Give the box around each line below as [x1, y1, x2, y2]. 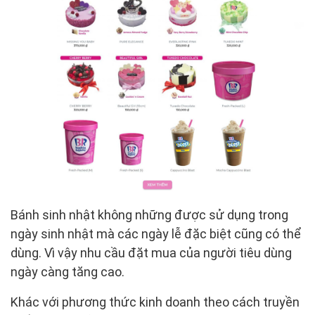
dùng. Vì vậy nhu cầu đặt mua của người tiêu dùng [11, 245, 292, 260]
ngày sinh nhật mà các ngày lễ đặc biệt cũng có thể [11, 226, 301, 241]
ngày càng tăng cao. [11, 264, 124, 279]
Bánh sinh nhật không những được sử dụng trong [11, 207, 288, 222]
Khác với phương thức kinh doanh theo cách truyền [11, 294, 300, 309]
